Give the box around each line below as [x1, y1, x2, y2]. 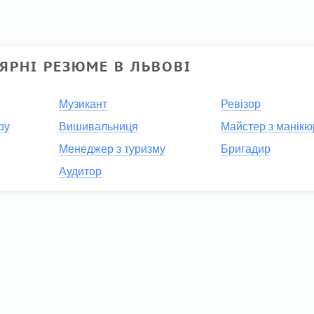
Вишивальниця [58, 121, 138, 133]
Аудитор [58, 165, 102, 178]
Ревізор [220, 98, 261, 111]
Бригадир [220, 143, 271, 156]
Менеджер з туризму [58, 143, 165, 156]
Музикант [58, 98, 107, 111]
